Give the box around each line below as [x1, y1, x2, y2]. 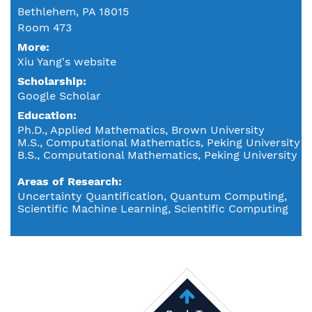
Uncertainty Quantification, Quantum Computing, [17, 189, 287, 203]
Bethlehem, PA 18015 [17, 4, 129, 18]
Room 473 [17, 20, 72, 34]
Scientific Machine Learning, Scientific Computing [17, 201, 288, 215]
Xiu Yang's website [17, 54, 116, 68]
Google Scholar [17, 88, 101, 102]
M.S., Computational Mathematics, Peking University [17, 135, 300, 149]
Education [17, 108, 73, 122]
